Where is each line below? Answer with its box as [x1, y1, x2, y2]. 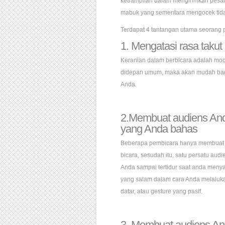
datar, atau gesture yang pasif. [121, 188, 202, 195]
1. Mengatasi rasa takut [121, 40, 222, 52]
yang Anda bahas [121, 123, 197, 135]
